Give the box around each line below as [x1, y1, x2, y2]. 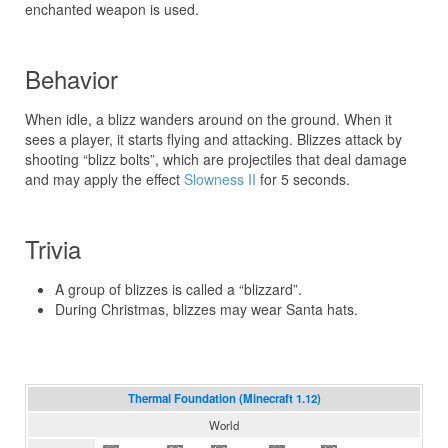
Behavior [25, 61, 118, 96]
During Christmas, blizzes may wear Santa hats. [55, 299, 358, 319]
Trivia [25, 231, 81, 266]
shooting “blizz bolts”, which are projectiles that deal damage [25, 149, 407, 169]
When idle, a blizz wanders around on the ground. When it [25, 109, 392, 129]
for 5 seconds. [256, 169, 350, 189]
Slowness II [184, 169, 256, 189]
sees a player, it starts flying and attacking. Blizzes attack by [25, 129, 402, 149]
